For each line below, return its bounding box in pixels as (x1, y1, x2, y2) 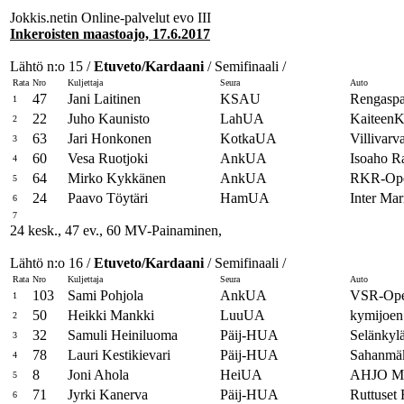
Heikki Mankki (68, 308, 154, 323)
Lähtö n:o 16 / (10, 255, 94, 271)
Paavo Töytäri (68, 190, 148, 206)
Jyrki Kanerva (68, 387, 148, 402)
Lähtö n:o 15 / (10, 59, 94, 74)
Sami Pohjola (68, 288, 143, 303)
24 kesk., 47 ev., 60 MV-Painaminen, (10, 223, 222, 238)
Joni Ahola (68, 367, 129, 382)
